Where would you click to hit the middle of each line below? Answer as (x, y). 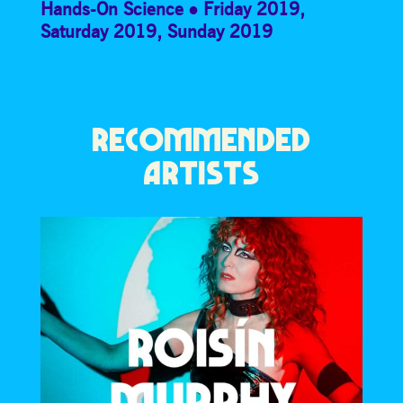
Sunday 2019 (219, 31)
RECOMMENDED (201, 140)
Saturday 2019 (98, 31)
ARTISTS (201, 174)
